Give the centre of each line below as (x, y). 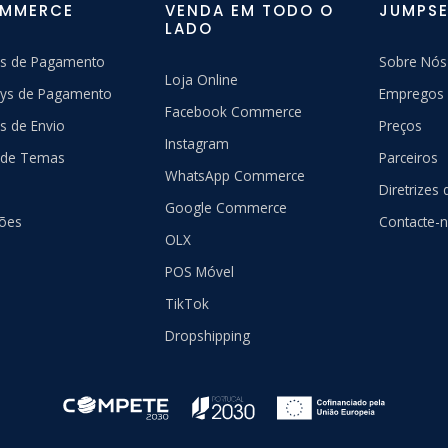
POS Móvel (199, 271)
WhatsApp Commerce (234, 175)
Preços (400, 125)
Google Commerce (225, 207)
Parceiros (408, 157)
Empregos (411, 93)
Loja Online (201, 79)
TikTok (186, 303)
